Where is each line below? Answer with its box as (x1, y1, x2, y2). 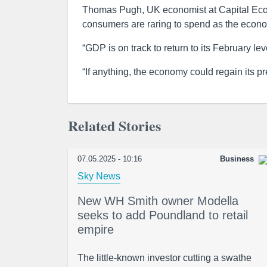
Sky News (77, 171, 120, 181)
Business (220, 154, 254, 163)
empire (77, 223, 114, 236)
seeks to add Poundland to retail (77, 209, 248, 222)
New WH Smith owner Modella (77, 194, 238, 207)
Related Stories (68, 115, 161, 136)
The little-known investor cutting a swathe (77, 253, 252, 263)
